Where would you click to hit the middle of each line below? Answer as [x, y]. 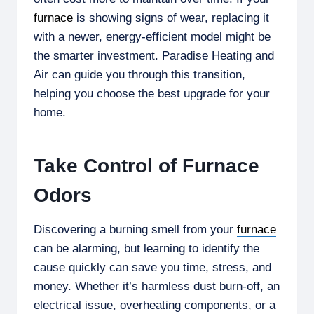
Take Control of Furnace [146, 165]
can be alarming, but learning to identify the [146, 248]
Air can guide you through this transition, [139, 74]
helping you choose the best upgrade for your [152, 93]
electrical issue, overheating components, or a [155, 305]
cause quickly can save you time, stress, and [152, 267]
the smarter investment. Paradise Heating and [154, 55]
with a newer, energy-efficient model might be [152, 36]
